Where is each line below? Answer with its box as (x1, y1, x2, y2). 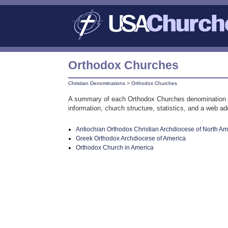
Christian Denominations (68, 80, 126, 86)
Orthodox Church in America (76, 144, 154, 151)
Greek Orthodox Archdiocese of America (76, 134, 186, 142)
